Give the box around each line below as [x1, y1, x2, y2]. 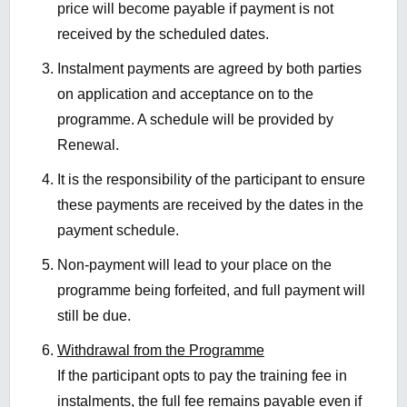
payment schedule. [57, 223, 179, 239]
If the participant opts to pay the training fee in [57, 368, 347, 384]
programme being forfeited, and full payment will [57, 283, 365, 299]
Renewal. [57, 137, 119, 154]
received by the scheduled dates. [57, 26, 269, 43]
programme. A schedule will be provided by [57, 112, 333, 128]
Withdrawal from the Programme [57, 342, 264, 359]
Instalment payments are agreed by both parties [57, 61, 362, 77]
